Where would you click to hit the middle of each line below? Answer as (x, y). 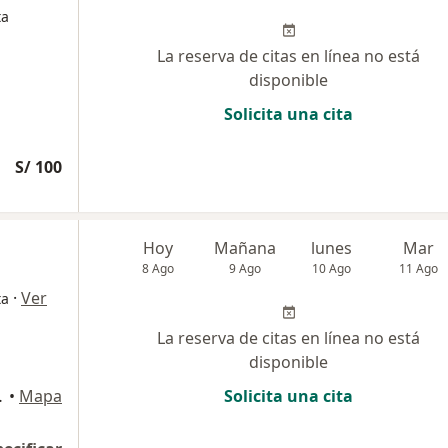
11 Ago (419, 269)
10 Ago (332, 269)
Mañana (245, 248)
